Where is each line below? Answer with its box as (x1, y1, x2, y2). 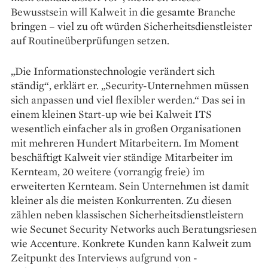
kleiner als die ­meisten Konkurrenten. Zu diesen (11, 193, 232, 207)
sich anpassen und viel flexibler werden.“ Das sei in (11, 92, 245, 106)
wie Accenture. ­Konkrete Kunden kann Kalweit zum (11, 236, 251, 250)
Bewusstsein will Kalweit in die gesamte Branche (11, 4, 236, 19)
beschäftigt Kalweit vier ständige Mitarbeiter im (11, 150, 233, 164)
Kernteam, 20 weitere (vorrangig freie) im (11, 164, 205, 178)
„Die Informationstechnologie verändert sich (11, 63, 215, 78)
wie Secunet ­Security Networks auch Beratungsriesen (11, 221, 257, 236)
